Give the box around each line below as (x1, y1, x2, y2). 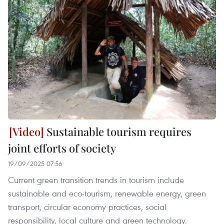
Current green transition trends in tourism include (8, 174, 184, 186)
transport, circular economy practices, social (8, 201, 166, 213)
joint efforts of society (8, 140, 116, 156)
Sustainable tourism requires (44, 124, 191, 139)
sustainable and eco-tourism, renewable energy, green (8, 187, 206, 199)
